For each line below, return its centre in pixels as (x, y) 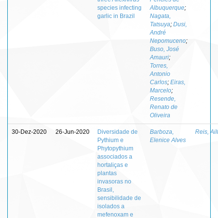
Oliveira (160, 115)
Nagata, (160, 16)
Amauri (159, 57)
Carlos (159, 82)
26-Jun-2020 (73, 132)
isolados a (111, 206)
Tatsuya (160, 24)
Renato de (164, 107)
